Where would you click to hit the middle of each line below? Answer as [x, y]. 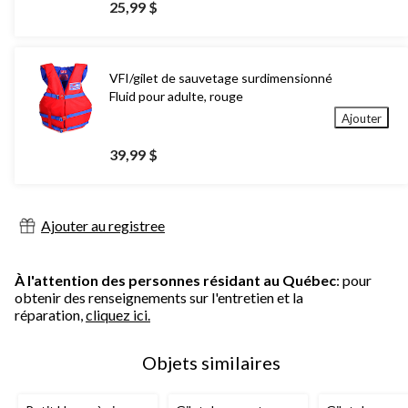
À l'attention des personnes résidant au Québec [175, 280]
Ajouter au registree [103, 226]
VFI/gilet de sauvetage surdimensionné [221, 78]
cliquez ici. [118, 315]
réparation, [50, 315]
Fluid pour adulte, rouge [176, 97]
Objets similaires [211, 363]
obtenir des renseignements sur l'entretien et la [159, 298]
